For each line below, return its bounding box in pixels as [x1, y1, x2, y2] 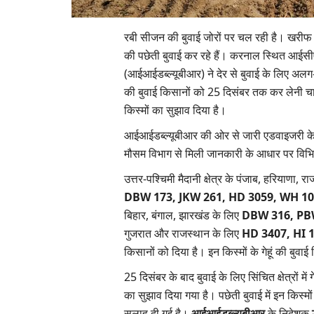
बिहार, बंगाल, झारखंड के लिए [124, 207, 242, 223]
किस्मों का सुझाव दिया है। [124, 102, 226, 118]
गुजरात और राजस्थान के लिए [124, 226, 242, 241]
